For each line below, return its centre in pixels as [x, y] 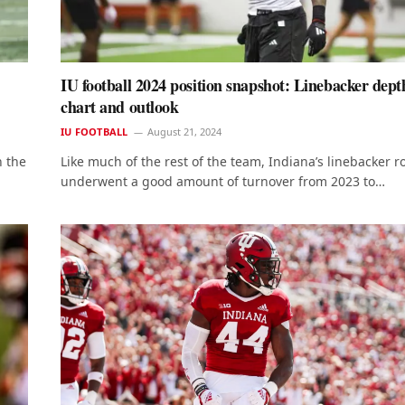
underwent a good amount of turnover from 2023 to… [223, 181]
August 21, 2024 [185, 131]
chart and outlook [120, 106]
